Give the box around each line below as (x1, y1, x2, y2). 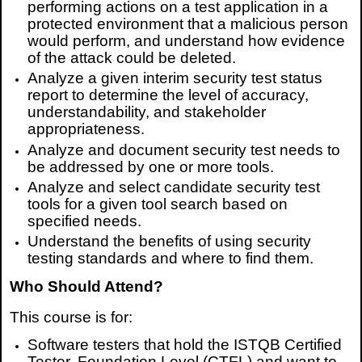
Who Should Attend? (10, 277, 163, 295)
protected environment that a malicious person (27, 15, 349, 33)
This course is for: (10, 308, 133, 326)
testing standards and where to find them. (27, 249, 314, 267)
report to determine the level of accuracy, (27, 86, 309, 104)
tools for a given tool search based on (27, 195, 288, 213)
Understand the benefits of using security (27, 232, 312, 250)
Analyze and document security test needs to (27, 141, 341, 158)
